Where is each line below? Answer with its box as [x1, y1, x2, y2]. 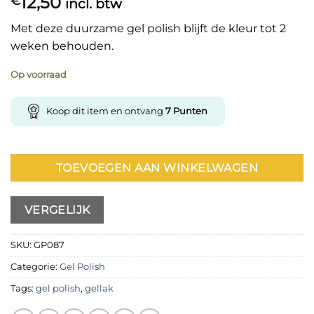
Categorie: [11, 261, 60, 273]
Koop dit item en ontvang [46, 104, 165, 116]
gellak [85, 283, 114, 294]
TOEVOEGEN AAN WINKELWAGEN [55, 161, 259, 175]
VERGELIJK [24, 203, 90, 217]
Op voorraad [11, 69, 67, 80]
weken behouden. [11, 39, 114, 53]
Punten [171, 104, 207, 116]
